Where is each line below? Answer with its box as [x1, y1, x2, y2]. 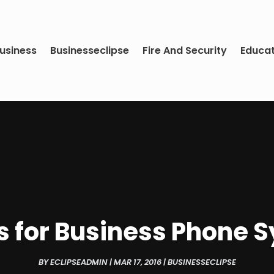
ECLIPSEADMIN [50, 256, 108, 268]
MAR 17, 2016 [113, 256, 161, 268]
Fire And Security [143, 43, 228, 57]
